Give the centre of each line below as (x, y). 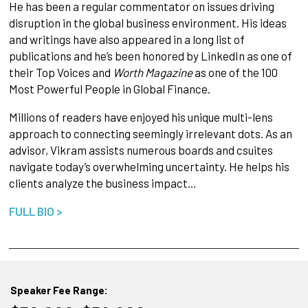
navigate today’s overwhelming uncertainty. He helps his (149, 166)
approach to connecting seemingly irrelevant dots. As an (150, 133)
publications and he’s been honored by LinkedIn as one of (150, 55)
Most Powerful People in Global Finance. (109, 88)
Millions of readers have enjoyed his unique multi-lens (141, 117)
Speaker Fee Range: (59, 290)
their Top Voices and (60, 72)
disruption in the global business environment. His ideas (147, 22)
